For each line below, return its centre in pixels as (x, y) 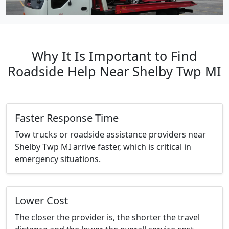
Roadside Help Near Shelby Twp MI (114, 71)
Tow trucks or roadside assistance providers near (110, 135)
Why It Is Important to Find (114, 56)
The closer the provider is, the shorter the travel (107, 217)
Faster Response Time (67, 118)
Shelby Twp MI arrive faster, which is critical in (103, 147)
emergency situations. (58, 159)
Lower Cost (41, 201)
